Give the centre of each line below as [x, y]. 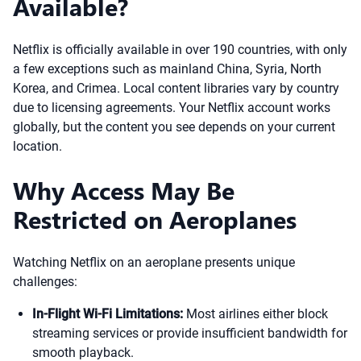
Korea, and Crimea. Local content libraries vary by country [176, 88]
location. [37, 146]
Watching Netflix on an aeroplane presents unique [154, 262]
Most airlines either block [255, 314]
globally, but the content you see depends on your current [174, 127]
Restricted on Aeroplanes [155, 219]
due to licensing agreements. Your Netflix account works [172, 108]
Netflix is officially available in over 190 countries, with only [180, 50]
